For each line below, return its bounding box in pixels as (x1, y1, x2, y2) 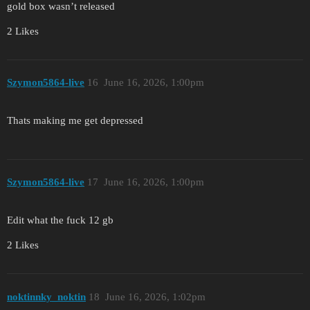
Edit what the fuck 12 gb (7, 215, 113, 226)
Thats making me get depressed (7, 114, 143, 126)
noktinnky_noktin (7, 291, 86, 302)
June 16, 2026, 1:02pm (104, 291, 206, 302)
